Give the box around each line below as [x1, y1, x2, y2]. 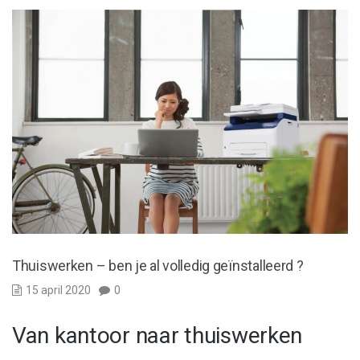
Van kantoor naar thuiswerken [12, 321, 303, 349]
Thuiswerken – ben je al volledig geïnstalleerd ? [12, 256, 304, 274]
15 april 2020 [26, 283, 91, 297]
